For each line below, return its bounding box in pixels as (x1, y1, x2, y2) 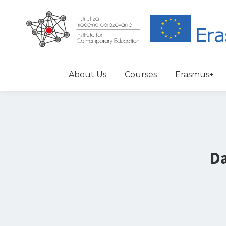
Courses (124, 70, 157, 79)
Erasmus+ (175, 70, 214, 79)
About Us (68, 70, 106, 79)
